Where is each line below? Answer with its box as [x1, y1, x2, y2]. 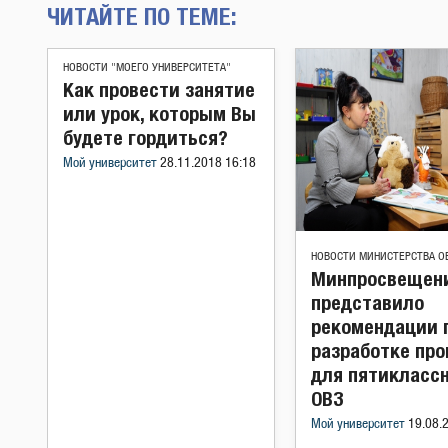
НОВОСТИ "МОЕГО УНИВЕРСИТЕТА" [63, 62, 231, 73]
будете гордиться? [63, 126, 228, 149]
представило [311, 291, 424, 314]
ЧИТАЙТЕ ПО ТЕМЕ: [47, 2, 237, 30]
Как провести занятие [63, 78, 255, 101]
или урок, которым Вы [63, 102, 256, 125]
